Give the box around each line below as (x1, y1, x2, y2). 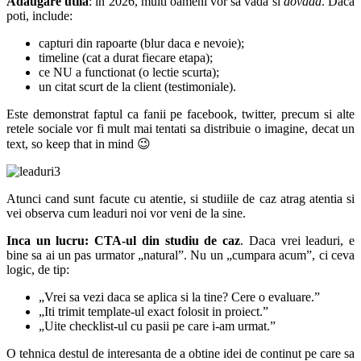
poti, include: (6, 9, 73, 23)
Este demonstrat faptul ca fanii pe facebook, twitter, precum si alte (6, 107, 355, 122)
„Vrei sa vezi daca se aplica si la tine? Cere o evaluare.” (39, 290, 320, 305)
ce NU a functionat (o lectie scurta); (39, 65, 219, 80)
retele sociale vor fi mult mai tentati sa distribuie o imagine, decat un (6, 122, 355, 136)
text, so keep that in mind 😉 (6, 137, 151, 151)
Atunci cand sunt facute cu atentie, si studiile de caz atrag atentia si (6, 192, 355, 206)
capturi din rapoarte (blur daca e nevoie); (39, 36, 244, 51)
